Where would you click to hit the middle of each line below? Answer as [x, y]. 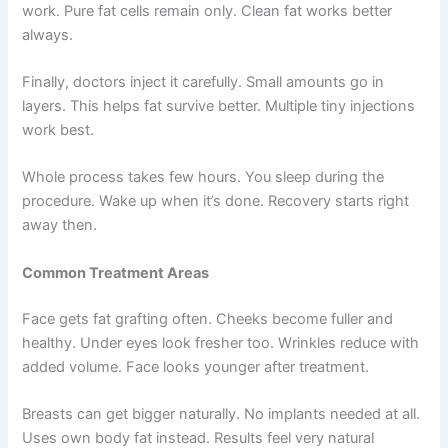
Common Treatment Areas [116, 272]
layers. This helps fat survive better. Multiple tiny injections [219, 106]
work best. [58, 130]
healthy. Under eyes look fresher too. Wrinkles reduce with [221, 342]
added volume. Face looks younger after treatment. [196, 366]
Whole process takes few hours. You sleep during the [203, 177]
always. [48, 34]
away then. [60, 225]
